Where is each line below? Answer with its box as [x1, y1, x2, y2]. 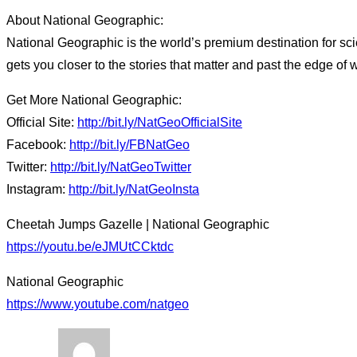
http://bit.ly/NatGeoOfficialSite [77, 116, 242, 130]
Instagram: [6, 182, 69, 197]
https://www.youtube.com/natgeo [6, 297, 189, 312]
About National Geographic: [6, 14, 163, 28]
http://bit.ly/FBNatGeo [69, 138, 190, 152]
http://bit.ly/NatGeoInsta [69, 182, 199, 197]
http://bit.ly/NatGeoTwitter [50, 160, 191, 175]
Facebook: [6, 138, 69, 152]
